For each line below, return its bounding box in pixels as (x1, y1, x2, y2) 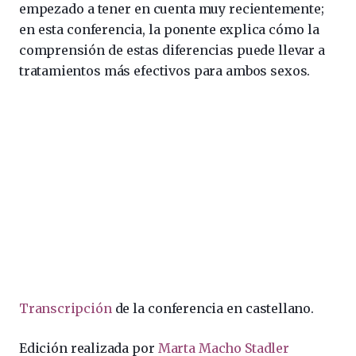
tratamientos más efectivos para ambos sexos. (19, 63, 311, 79)
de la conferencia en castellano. (111, 300, 314, 316)
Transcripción (19, 300, 112, 316)
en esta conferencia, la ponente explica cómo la (19, 21, 319, 37)
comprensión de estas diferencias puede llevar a (19, 42, 325, 58)
